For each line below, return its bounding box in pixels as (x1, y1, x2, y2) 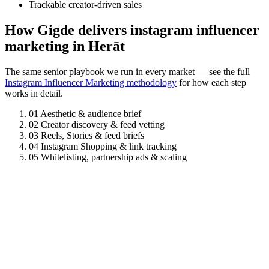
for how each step (177, 77, 246, 88)
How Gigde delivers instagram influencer (5, 22, 259, 38)
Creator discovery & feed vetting (41, 119, 165, 130)
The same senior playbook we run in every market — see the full (5, 67, 250, 77)
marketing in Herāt (5, 38, 125, 55)
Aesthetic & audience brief (40, 109, 141, 119)
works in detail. (5, 88, 63, 99)
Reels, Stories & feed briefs (41, 130, 144, 141)
